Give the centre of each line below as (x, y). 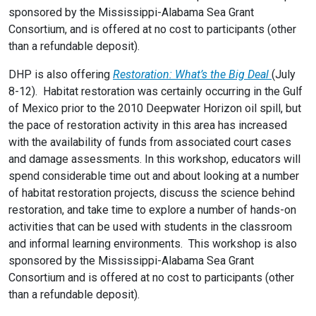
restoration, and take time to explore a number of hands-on (152, 210)
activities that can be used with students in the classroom (150, 227)
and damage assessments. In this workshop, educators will (154, 159)
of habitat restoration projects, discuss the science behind (152, 193)
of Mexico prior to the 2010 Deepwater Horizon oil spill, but (155, 108)
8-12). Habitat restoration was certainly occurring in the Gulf (156, 91)
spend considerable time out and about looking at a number (154, 176)
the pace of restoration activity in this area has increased (148, 125)
